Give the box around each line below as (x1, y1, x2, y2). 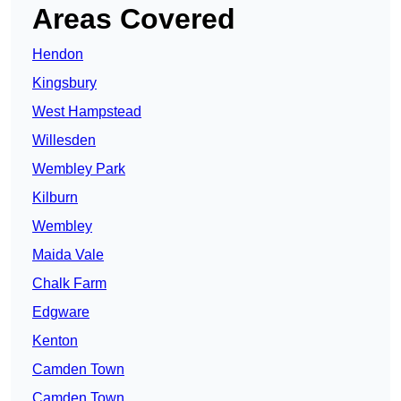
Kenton (32, 333, 78, 349)
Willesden (32, 132, 96, 149)
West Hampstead (32, 104, 141, 120)
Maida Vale (32, 247, 104, 263)
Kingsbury (32, 75, 97, 91)
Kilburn (32, 190, 78, 206)
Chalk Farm (32, 276, 107, 292)
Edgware (32, 304, 90, 320)
